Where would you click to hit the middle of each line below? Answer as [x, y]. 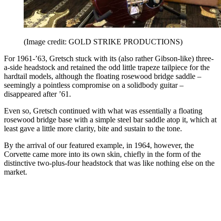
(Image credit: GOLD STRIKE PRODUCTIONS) [103, 42]
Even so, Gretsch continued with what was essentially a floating [103, 111]
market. [16, 172]
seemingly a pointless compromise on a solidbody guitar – [94, 85]
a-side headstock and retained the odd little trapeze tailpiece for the [107, 68]
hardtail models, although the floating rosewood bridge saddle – [103, 76]
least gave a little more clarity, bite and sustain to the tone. [93, 129]
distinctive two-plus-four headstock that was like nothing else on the [109, 163]
